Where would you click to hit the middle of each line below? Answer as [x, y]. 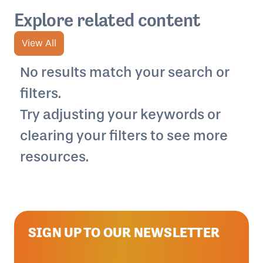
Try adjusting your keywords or [120, 115]
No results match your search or [125, 73]
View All [39, 43]
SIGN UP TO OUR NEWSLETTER [124, 232]
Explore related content [107, 20]
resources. [54, 157]
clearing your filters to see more [124, 136]
